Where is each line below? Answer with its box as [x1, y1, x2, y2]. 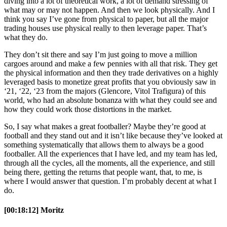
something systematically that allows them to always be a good [4, 140, 204, 149]
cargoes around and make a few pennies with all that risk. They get [4, 59, 217, 68]
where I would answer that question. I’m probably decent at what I [4, 176, 216, 185]
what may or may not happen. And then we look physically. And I [4, 5, 215, 14]
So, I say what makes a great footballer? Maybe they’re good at [4, 122, 206, 131]
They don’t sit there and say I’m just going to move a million [4, 50, 197, 59]
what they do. [4, 32, 48, 42]
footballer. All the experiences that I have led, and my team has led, [4, 149, 217, 158]
